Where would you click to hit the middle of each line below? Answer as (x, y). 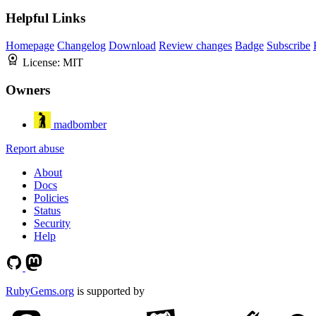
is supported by (109, 291)
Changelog (81, 46)
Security (52, 223)
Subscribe (288, 46)
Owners (28, 90)
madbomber (80, 124)
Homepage (30, 46)
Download (132, 46)
